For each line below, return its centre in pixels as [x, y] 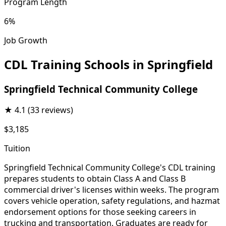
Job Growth [26, 40]
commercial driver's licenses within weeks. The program [111, 190]
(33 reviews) [50, 110]
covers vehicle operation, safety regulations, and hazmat [112, 201]
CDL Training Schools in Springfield [108, 64]
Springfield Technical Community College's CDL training [110, 168]
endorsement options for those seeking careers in [100, 212]
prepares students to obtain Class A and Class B [95, 179]
